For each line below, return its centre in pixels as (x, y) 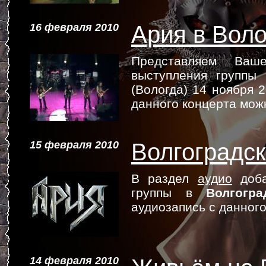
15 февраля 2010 (74, 145)
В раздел (164, 178)
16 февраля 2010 (74, 27)
